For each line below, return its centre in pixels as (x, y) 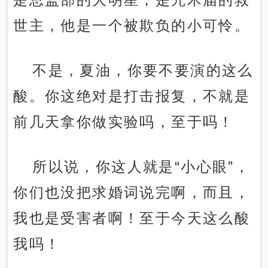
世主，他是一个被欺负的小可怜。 (132, 26)
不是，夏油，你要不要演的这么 (143, 71)
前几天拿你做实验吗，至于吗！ (124, 122)
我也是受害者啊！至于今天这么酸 (132, 218)
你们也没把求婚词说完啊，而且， (132, 193)
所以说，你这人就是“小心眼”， (141, 167)
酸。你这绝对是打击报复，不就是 (132, 96)
